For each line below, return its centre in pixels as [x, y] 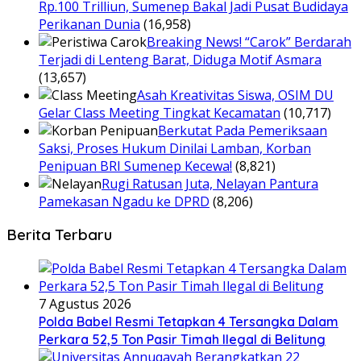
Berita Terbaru [59, 235]
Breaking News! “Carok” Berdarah [249, 41]
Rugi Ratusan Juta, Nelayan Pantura [210, 183]
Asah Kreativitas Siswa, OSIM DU [235, 95]
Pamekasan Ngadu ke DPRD [124, 201]
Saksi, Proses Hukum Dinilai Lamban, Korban [175, 148]
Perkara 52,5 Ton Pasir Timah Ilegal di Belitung [182, 339]
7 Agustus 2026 [85, 304]
